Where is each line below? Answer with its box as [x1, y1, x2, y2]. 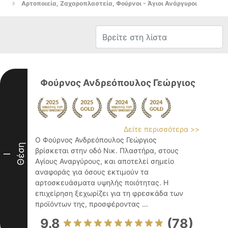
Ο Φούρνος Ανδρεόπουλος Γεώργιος [35, 135, 157, 144]
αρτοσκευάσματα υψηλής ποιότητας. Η [35, 178, 168, 187]
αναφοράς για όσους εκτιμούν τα [35, 167, 149, 176]
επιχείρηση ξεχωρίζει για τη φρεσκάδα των [35, 189, 183, 197]
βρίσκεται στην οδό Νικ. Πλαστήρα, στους [35, 146, 179, 155]
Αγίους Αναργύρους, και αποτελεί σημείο [35, 157, 174, 165]
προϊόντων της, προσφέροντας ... [35, 199, 148, 208]
